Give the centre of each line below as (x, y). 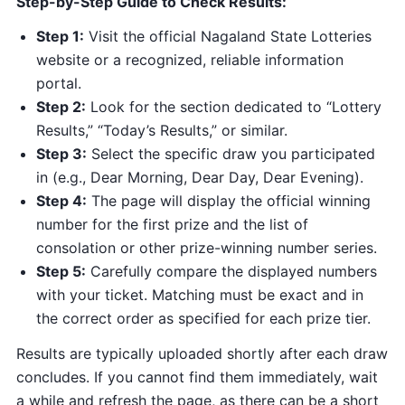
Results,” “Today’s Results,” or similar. (162, 131)
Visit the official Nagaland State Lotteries (228, 37)
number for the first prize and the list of (172, 225)
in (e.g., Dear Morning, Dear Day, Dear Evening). (200, 178)
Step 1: (60, 37)
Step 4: (61, 201)
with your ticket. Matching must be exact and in (200, 295)
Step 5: (61, 272)
